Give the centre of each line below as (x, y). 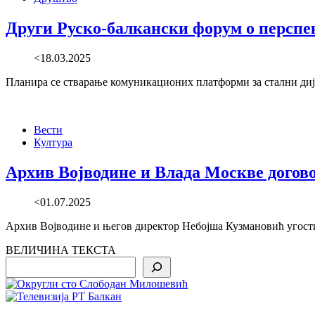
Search (20, 262)
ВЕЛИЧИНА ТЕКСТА (61, 250)
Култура (53, 143)
